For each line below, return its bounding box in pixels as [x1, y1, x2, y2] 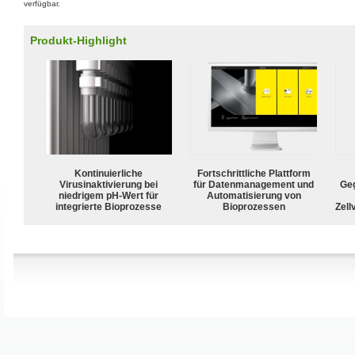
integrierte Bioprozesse [55, 200, 162, 212]
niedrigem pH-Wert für [59, 189, 158, 201]
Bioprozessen [222, 200, 285, 212]
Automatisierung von [206, 189, 301, 201]
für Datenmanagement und [193, 178, 314, 190]
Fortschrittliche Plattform [197, 167, 311, 179]
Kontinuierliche [74, 167, 143, 179]
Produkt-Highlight [30, 34, 127, 47]
